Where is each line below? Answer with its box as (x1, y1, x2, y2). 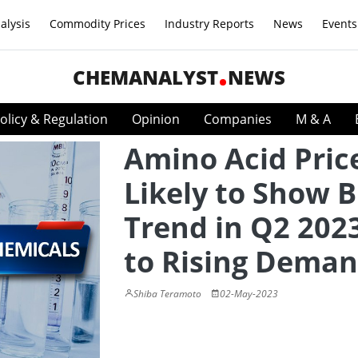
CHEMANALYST (73, 64, 218, 90)
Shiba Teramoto (133, 287, 201, 300)
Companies (204, 110, 272, 128)
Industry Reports (165, 16, 254, 31)
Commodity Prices (50, 16, 145, 31)
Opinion (132, 110, 180, 128)
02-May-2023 (220, 287, 278, 300)
